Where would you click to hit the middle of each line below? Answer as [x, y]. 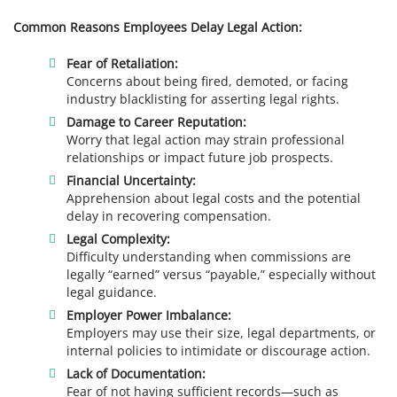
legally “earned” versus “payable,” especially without [222, 274]
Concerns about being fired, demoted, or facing [208, 81]
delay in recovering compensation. [169, 215]
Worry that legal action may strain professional [206, 139]
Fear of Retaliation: [123, 63]
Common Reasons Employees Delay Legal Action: [158, 27]
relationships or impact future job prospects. [200, 157]
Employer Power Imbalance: [149, 315]
